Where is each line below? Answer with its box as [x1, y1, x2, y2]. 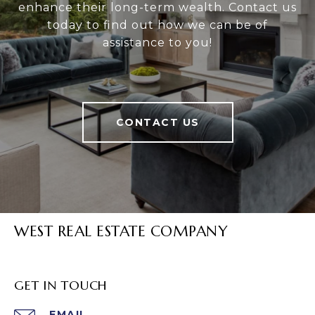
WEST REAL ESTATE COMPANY [14, 222, 228, 241]
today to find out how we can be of [47, 18, 268, 32]
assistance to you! [103, 36, 212, 50]
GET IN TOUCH [14, 277, 108, 294]
